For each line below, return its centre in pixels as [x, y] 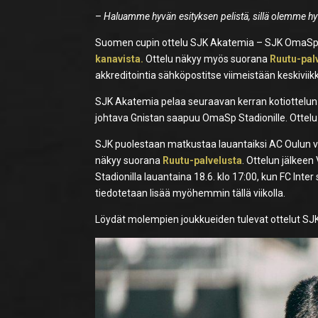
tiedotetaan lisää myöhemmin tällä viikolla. [191, 193]
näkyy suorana [129, 160]
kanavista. [120, 59]
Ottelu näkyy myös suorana [206, 59]
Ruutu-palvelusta [203, 160]
